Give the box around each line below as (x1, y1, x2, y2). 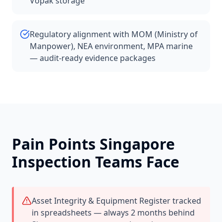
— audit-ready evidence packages (30, 53, 156, 63)
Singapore (100, 134, 175, 154)
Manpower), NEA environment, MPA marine (30, 41, 193, 52)
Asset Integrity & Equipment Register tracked (32, 195, 201, 206)
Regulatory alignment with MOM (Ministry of (30, 29, 198, 40)
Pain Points (12, 134, 100, 154)
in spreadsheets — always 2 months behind (32, 207, 195, 218)
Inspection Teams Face (12, 152, 179, 172)
